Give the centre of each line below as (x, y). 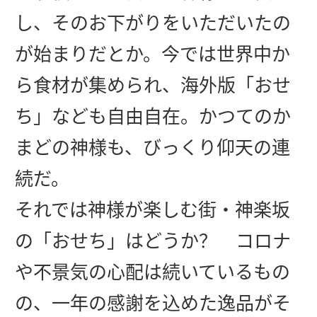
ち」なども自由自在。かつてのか (153, 116)
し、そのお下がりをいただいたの (153, 23)
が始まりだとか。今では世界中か (152, 54)
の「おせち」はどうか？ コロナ (153, 241)
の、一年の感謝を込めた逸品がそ (153, 303)
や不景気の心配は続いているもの (152, 272)
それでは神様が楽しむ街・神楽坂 (152, 209)
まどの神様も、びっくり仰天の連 (152, 147)
